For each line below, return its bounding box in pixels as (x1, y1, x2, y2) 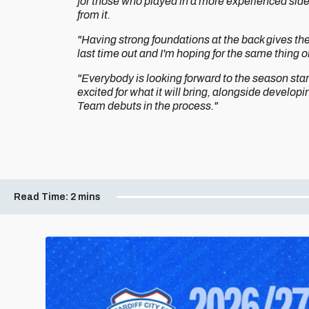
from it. (77, 9, 110, 21)
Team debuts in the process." (77, 100, 218, 112)
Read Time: (14, 192, 68, 202)
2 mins (70, 192, 101, 202)
